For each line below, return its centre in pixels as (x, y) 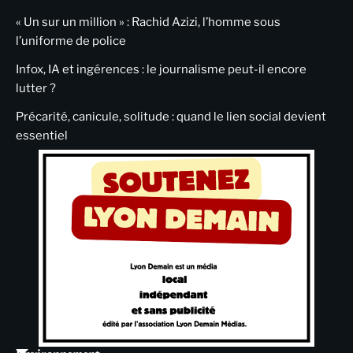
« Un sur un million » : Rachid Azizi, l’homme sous (148, 22)
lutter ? (36, 89)
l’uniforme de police (71, 41)
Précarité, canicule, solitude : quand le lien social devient (171, 117)
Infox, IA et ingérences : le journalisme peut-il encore (161, 70)
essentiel (42, 136)
